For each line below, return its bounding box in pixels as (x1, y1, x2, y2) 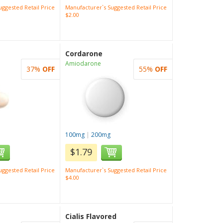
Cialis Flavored (65, 212, 117, 221)
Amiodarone (65, 59, 102, 68)
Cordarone (65, 49, 103, 58)
